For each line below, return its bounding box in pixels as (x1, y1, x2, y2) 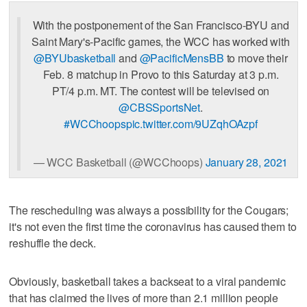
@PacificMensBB (139, 49, 224, 66)
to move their (223, 49, 288, 66)
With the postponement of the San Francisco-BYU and (32, 16, 289, 33)
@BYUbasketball (34, 49, 116, 66)
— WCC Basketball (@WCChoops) (33, 153, 206, 170)
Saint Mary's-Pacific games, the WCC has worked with (32, 33, 290, 49)
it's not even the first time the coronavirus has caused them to (9, 219, 297, 235)
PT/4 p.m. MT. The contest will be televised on (51, 82, 270, 99)
